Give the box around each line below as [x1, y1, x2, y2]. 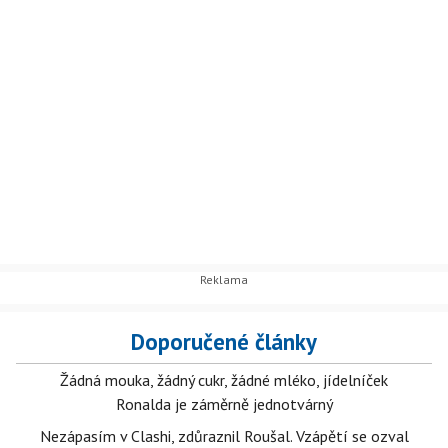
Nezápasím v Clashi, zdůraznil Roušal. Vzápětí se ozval [39, 426, 409, 446]
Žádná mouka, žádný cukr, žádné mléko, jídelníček [60, 370, 388, 390]
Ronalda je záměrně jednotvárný [115, 394, 333, 414]
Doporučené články [131, 327, 317, 356]
